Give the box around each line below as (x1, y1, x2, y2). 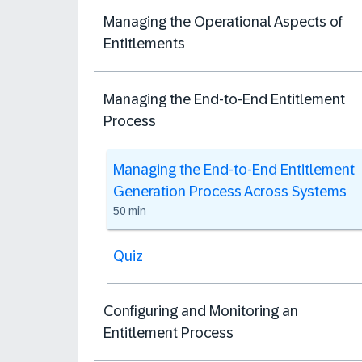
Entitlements (103, 35, 185, 52)
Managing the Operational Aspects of (103, 13, 343, 30)
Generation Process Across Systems (113, 183, 347, 200)
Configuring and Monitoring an (103, 302, 298, 319)
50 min (113, 204, 146, 217)
